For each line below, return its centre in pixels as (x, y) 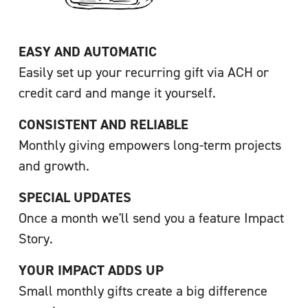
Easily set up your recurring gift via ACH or (143, 71)
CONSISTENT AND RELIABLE (103, 124)
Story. (35, 238)
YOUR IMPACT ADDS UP (91, 269)
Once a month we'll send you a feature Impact (151, 217)
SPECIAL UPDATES (75, 197)
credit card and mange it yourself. (117, 92)
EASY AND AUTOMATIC (87, 51)
